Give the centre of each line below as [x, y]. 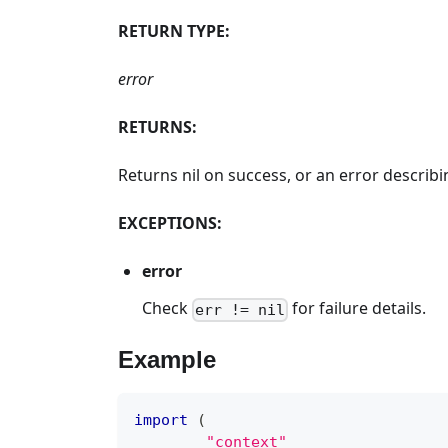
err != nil [240, 309]
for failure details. [357, 308]
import [161, 420]
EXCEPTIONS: [170, 223]
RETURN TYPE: [174, 31]
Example [167, 360]
